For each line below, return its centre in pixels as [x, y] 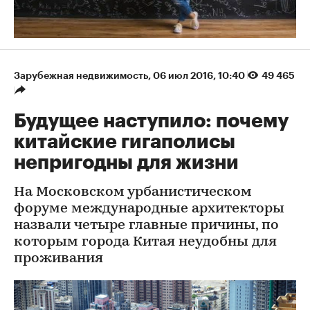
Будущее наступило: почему [151, 121]
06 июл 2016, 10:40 [200, 75]
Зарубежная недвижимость [81, 75]
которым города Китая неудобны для [145, 242]
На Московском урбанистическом [133, 192]
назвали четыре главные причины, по [146, 225]
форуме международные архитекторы [149, 209]
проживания [58, 258]
